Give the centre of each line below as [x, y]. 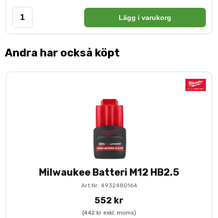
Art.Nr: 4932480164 [109, 185]
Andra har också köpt [62, 53]
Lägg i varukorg [145, 17]
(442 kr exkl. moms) [109, 213]
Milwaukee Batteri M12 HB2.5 [109, 172]
